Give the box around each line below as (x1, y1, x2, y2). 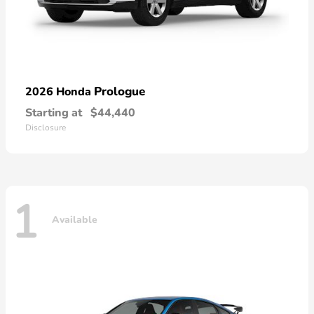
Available (52, 212, 97, 226)
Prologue (94, 83, 145, 100)
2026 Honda (25, 84, 94, 100)
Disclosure (25, 122, 66, 134)
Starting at (25, 105, 82, 121)
